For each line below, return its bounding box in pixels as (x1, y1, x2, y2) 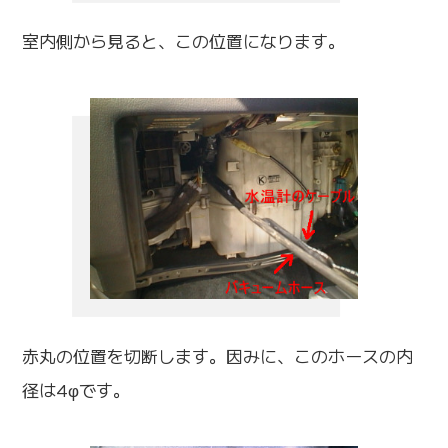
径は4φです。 (22, 376, 131, 402)
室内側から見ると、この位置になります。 (22, 28, 346, 54)
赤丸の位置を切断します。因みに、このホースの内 (22, 342, 414, 368)
